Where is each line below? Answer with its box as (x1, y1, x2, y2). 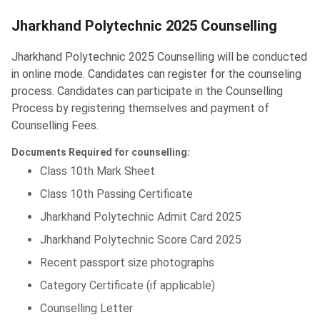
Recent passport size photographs (40, 256, 214, 270)
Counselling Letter (40, 301, 133, 316)
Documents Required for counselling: (11, 146, 190, 159)
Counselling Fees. (11, 119, 99, 133)
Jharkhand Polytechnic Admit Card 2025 (40, 210, 241, 224)
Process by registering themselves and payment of (11, 101, 269, 116)
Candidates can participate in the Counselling (57, 84, 283, 99)
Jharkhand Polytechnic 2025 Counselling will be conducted (11, 50, 307, 64)
